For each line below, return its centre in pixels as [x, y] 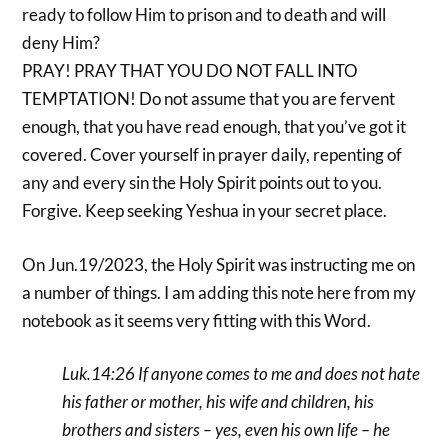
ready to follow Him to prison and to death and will [204, 15]
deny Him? [61, 43]
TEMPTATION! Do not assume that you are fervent [209, 99]
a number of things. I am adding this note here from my [219, 292]
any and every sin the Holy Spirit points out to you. [202, 183]
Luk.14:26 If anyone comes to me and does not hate [241, 374]
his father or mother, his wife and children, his [218, 402]
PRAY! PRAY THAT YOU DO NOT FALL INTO [190, 71]
